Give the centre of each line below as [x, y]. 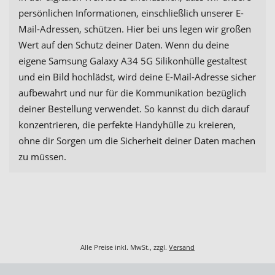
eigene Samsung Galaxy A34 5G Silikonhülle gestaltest [133, 61]
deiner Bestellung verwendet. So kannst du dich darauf [134, 109]
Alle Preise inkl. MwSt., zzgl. [125, 247]
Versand [182, 247]
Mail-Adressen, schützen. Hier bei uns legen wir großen [135, 29]
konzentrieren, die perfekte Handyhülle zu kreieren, [127, 125]
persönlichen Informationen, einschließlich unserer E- [131, 13]
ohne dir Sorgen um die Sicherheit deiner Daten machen [137, 141]
